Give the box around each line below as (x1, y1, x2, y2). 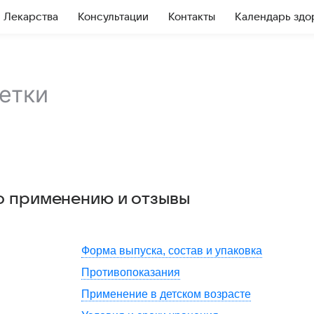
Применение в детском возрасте (81, 288, 251, 300)
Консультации (78, 11, 149, 22)
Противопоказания (81, 266, 180, 278)
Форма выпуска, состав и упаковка (81, 245, 262, 257)
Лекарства (4, 11, 58, 22)
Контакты (168, 11, 215, 22)
